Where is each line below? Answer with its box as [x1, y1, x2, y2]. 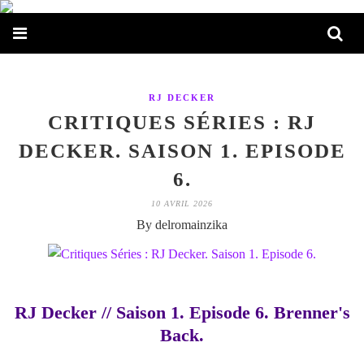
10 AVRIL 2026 [151, 199, 213, 208]
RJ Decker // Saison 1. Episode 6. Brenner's [14, 302, 350, 323]
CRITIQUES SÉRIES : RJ [48, 111, 316, 133]
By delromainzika [136, 218, 227, 232]
